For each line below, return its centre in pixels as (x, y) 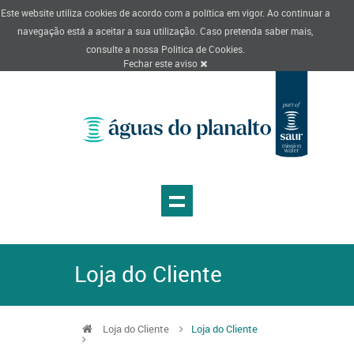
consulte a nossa (123, 49)
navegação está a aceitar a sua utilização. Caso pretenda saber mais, (165, 31)
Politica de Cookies (201, 49)
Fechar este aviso (162, 63)
